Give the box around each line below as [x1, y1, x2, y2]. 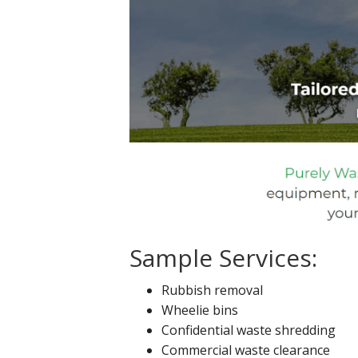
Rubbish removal [161, 280, 263, 299]
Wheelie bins [161, 300, 238, 319]
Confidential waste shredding [161, 320, 336, 339]
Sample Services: [129, 241, 317, 274]
